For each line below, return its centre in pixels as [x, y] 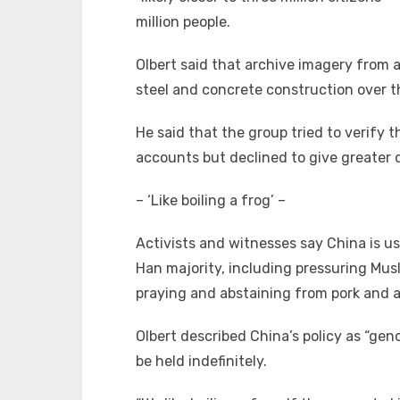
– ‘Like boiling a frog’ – [211, 200]
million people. [183, 21]
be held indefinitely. [201, 361]
